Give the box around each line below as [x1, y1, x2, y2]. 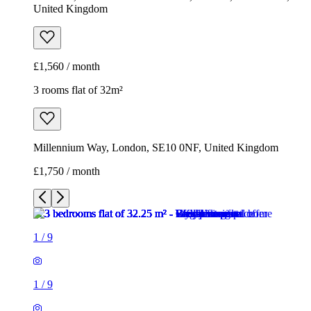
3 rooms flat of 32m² [33, 84, 123, 96]
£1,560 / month [33, 60, 100, 73]
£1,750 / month [33, 165, 100, 178]
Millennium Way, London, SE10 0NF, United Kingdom [33, 142, 278, 154]
